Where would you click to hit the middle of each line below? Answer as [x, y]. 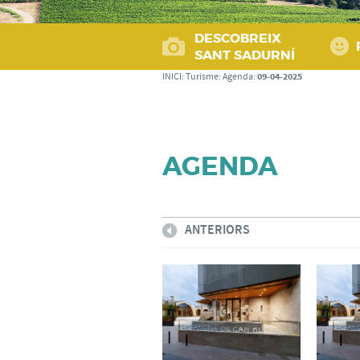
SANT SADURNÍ [245, 55]
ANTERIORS [217, 230]
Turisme [202, 77]
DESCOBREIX [238, 38]
